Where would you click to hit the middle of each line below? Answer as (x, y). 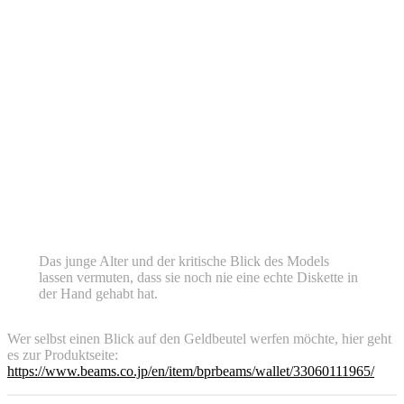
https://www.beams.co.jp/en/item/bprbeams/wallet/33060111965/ (191, 371)
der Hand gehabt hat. (98, 293)
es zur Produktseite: (63, 354)
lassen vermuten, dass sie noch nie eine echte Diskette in (198, 277)
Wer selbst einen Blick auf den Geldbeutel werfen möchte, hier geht (199, 338)
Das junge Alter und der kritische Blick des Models (184, 261)
